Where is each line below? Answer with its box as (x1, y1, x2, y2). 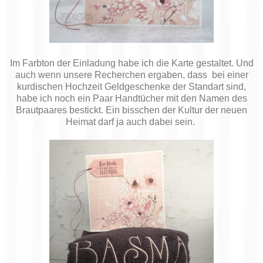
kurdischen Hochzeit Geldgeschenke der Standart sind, (17, 81, 246, 92)
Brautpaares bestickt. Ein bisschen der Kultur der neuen (16, 104, 247, 115)
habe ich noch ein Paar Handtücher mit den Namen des (16, 93, 247, 103)
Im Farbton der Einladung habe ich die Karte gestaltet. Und (9, 58, 254, 68)
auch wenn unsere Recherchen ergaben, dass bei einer (15, 69, 248, 80)
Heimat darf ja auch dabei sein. (66, 116, 197, 127)
